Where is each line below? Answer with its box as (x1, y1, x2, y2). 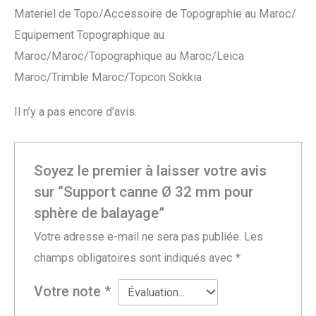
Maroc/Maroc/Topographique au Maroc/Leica (14, 49, 244, 63)
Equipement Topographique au (14, 28, 164, 42)
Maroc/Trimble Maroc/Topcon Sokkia (14, 70, 202, 84)
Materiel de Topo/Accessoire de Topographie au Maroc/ (14, 6, 296, 20)
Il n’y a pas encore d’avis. (14, 105, 137, 119)
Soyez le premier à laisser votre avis (34, 162, 267, 179)
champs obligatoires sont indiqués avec (34, 250, 236, 265)
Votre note (34, 283, 105, 300)
